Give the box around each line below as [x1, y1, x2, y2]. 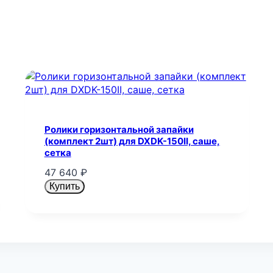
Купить [49, 181, 80, 192]
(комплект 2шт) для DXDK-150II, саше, [44, 135, 220, 147]
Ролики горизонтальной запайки [44, 123, 194, 135]
